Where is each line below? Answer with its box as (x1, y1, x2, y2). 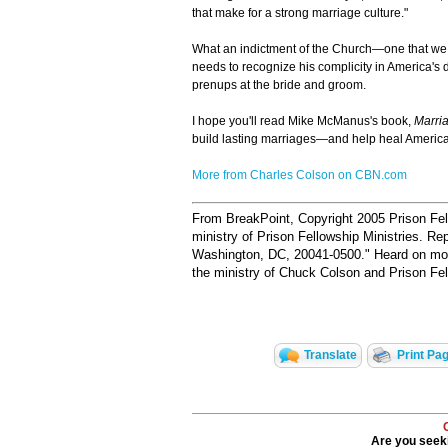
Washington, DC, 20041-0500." (192, 247, 370, 263)
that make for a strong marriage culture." (192, 6, 408, 21)
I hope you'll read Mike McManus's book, (192, 114, 414, 129)
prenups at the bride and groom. (192, 78, 366, 93)
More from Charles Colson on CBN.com (192, 168, 407, 183)
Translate (303, 348, 357, 363)
